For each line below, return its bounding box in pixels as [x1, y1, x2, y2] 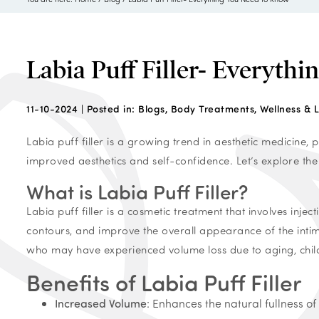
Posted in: [86, 102, 135, 115]
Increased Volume [55, 296, 147, 310]
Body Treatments [170, 102, 254, 115]
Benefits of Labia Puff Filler [26, 266, 302, 297]
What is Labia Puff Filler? [26, 178, 248, 204]
